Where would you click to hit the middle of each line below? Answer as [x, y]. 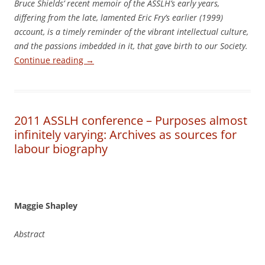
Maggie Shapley [46, 206]
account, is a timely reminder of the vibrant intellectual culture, [131, 32]
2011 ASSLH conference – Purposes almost [131, 120]
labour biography [61, 149]
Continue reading [50, 60]
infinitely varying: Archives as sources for [125, 135]
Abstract [30, 234]
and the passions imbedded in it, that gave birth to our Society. [131, 46]
